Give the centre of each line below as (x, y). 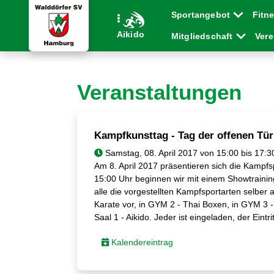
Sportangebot (202, 15)
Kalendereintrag (141, 243)
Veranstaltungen (159, 92)
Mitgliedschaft (203, 36)
